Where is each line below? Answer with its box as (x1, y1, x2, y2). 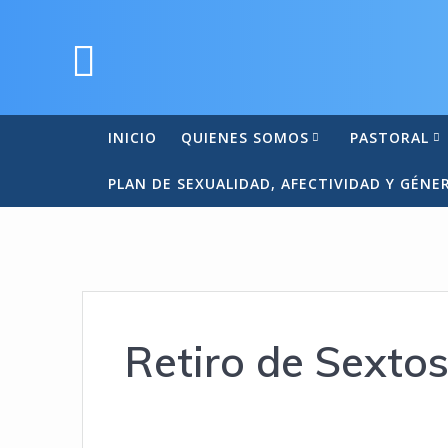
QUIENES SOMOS (180, 127, 309, 147)
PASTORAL (350, 127, 430, 147)
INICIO (107, 127, 157, 147)
